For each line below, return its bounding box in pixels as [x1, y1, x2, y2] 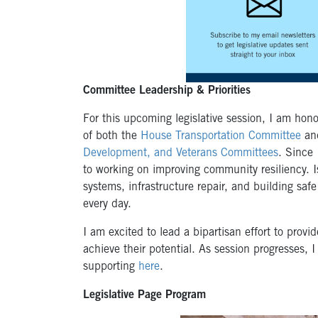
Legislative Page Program [83, 290, 206, 302]
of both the [83, 131, 141, 143]
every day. [83, 199, 131, 211]
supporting [83, 261, 138, 273]
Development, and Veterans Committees [83, 148, 278, 160]
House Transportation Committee [141, 131, 301, 143]
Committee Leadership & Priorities [83, 85, 251, 97]
